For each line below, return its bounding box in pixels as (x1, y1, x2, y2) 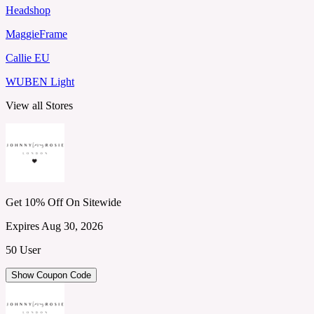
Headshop (6, 4, 50, 16)
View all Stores (6, 99, 73, 111)
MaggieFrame (6, 27, 67, 40)
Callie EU (6, 51, 50, 64)
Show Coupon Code (11, 269, 91, 280)
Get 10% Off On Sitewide (6, 196, 121, 208)
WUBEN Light (6, 75, 74, 88)
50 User (6, 243, 41, 256)
